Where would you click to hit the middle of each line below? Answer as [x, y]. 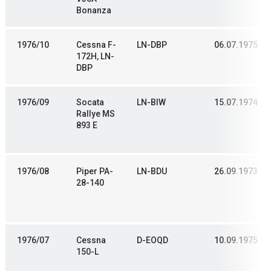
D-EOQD [152, 240]
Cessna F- [96, 45]
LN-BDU [152, 171]
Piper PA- [95, 171]
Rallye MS [96, 114]
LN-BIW [151, 103]
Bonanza [94, 11]
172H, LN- [95, 57]
